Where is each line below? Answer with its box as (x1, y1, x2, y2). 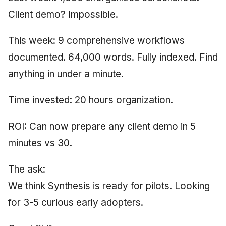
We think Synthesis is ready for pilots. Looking (8, 180, 210, 192)
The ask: (8, 163, 45, 175)
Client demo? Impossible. (8, 8, 118, 20)
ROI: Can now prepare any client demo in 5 (8, 120, 196, 132)
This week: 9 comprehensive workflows (8, 34, 185, 46)
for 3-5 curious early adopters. (8, 196, 143, 208)
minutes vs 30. (8, 137, 72, 149)
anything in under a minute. (8, 68, 124, 80)
